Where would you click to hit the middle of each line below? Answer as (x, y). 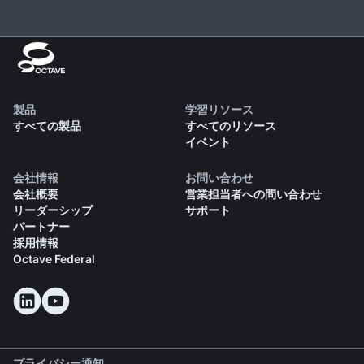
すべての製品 (47, 126)
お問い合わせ (219, 178)
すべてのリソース (230, 126)
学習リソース (219, 110)
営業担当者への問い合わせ (253, 194)
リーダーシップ (53, 210)
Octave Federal (54, 259)
